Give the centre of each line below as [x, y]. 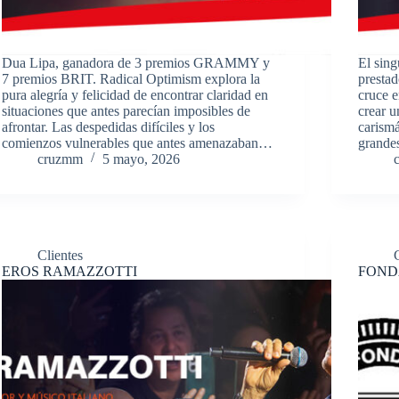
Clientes [60, 255]
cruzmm [60, 159]
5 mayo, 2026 [141, 159]
